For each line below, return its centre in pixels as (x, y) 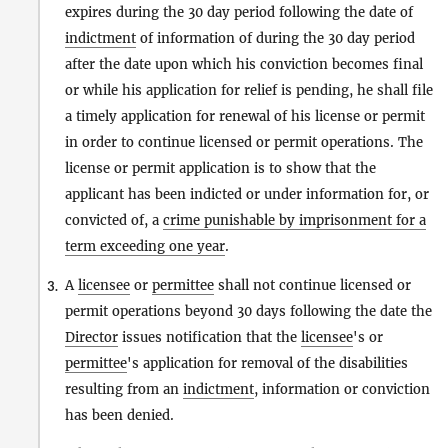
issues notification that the (209, 337)
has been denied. (119, 415)
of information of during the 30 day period (275, 38)
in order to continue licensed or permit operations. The (244, 142)
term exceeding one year (145, 246)
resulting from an (124, 389)
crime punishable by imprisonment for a (294, 220)
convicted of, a (114, 220)
